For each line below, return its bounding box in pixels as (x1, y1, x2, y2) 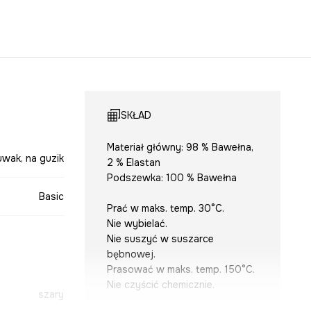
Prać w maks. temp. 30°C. (106, 202, 224, 215)
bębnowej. (106, 248, 155, 261)
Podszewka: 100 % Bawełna (106, 171, 237, 185)
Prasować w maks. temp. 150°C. (106, 263, 255, 276)
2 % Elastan (106, 156, 160, 169)
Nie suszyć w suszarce (106, 233, 214, 246)
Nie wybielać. (106, 217, 167, 230)
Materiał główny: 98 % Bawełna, (106, 141, 253, 154)
